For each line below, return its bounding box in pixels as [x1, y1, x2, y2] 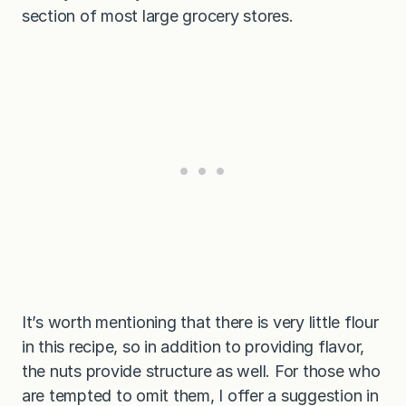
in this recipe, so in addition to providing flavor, [22, 337, 365, 357]
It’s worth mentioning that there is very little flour [22, 313, 379, 333]
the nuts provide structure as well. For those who [22, 362, 381, 382]
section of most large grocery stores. [22, 6, 298, 26]
